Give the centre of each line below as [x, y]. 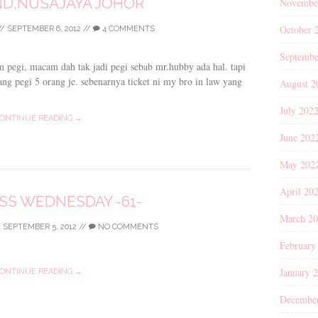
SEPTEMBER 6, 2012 [44, 28]
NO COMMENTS [127, 226]
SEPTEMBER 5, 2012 [40, 226]
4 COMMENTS [127, 28]
